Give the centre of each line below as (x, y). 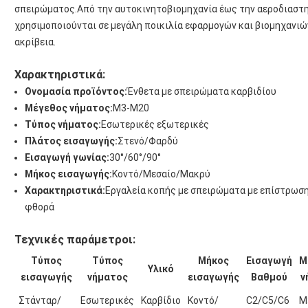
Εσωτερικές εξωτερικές (155, 125)
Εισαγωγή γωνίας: (67, 158)
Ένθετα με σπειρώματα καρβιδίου (202, 92)
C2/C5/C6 (268, 301)
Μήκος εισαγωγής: (68, 174)
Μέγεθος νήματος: (69, 108)
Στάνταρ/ (40, 301)
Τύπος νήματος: (63, 125)
